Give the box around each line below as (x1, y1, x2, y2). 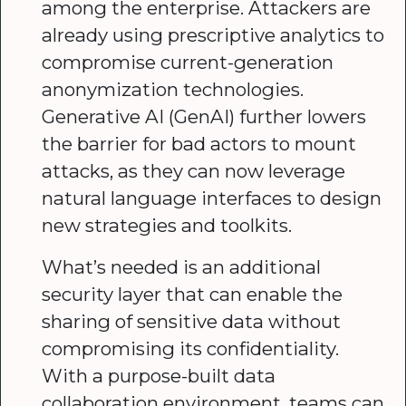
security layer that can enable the (41, 282, 343, 305)
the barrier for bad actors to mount (41, 132, 356, 156)
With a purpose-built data (41, 363, 275, 387)
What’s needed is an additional (41, 255, 321, 278)
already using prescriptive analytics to (41, 24, 384, 47)
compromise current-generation (41, 51, 333, 74)
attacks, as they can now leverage (41, 159, 345, 183)
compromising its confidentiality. (41, 336, 339, 360)
